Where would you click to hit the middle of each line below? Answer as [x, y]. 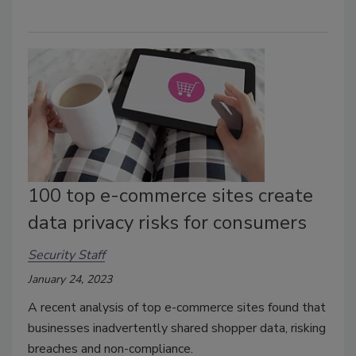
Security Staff [66, 255]
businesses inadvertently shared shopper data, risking [177, 329]
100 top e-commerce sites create [170, 196]
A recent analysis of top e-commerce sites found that [177, 308]
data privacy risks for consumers [167, 223]
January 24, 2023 [70, 280]
